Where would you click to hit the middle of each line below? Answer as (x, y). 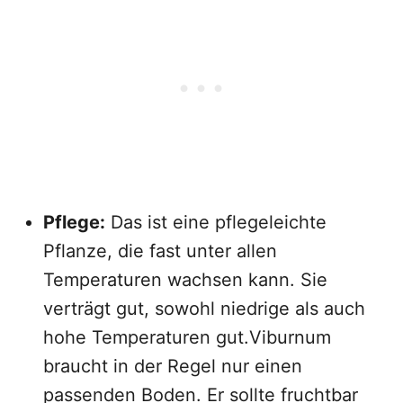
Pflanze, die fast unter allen (160, 251)
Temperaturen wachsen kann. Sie (185, 280)
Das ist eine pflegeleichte (216, 222)
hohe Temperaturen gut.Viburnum (187, 337)
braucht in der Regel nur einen (173, 366)
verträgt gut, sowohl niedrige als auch (204, 309)
